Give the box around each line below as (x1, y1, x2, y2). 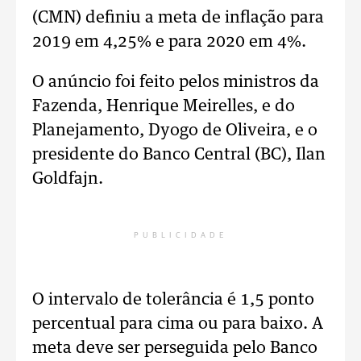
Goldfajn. (32, 171, 103, 187)
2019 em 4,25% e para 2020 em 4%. (32, 34, 306, 50)
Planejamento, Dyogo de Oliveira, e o (32, 122, 317, 139)
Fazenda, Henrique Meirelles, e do (32, 98, 295, 114)
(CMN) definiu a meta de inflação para (32, 10, 324, 26)
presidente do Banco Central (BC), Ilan (32, 147, 326, 163)
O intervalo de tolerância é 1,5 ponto (32, 292, 314, 308)
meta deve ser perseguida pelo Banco (32, 340, 317, 356)
